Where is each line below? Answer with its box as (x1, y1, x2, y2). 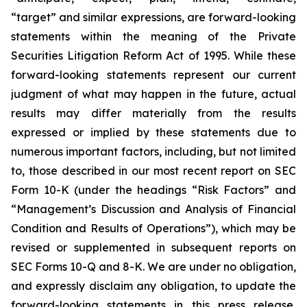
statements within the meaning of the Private (11, 29, 296, 43)
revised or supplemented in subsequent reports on (11, 241, 296, 254)
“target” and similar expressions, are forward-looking (11, 10, 296, 24)
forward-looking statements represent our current (11, 68, 296, 82)
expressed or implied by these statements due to (11, 125, 296, 139)
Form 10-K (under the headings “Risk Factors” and (11, 183, 296, 197)
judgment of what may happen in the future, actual (11, 87, 296, 101)
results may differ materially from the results (11, 106, 296, 120)
